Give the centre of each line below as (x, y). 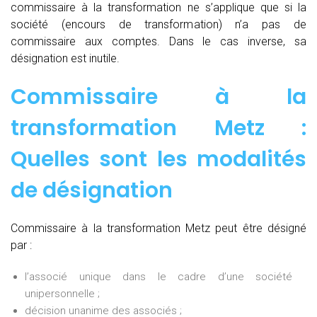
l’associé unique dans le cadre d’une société (158, 276)
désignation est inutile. (65, 58)
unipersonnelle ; (62, 293)
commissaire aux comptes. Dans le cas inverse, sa (158, 41)
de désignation (92, 190)
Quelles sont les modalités (158, 159)
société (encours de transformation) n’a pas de (158, 24)
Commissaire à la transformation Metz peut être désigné (158, 228)
